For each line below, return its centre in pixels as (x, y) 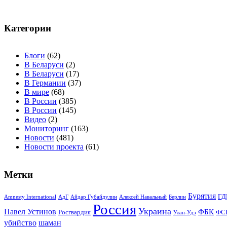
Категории (28, 28)
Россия (115, 209)
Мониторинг (47, 129)
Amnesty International (30, 197)
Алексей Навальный (143, 197)
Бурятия (202, 196)
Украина (155, 211)
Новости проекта (54, 147)
